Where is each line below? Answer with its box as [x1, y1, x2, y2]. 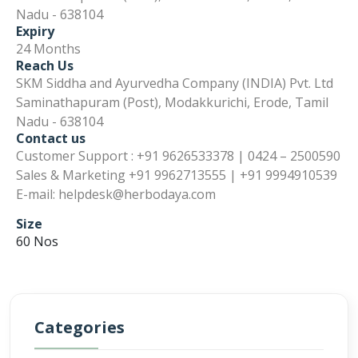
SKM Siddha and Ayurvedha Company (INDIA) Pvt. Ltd [16, 74, 333, 93]
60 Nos [16, 233, 58, 251]
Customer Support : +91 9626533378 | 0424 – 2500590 [16, 147, 340, 165]
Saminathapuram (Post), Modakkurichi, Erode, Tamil [16, 93, 328, 112]
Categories [34, 316, 125, 338]
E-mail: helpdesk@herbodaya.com [16, 185, 216, 204]
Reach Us [16, 57, 74, 75]
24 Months [16, 40, 81, 58]
